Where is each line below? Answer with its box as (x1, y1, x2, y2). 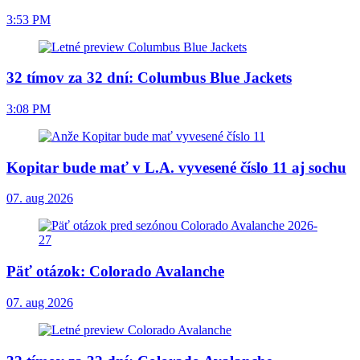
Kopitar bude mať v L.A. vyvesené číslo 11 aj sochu (6, 158, 346, 176)
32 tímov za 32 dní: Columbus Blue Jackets (6, 69, 292, 87)
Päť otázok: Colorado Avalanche (6, 263, 224, 280)
